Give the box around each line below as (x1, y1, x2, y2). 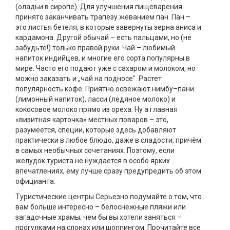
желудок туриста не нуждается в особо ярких (15, 157, 170, 165)
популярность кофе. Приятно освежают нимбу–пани (15, 85, 194, 93)
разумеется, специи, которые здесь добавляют (15, 126, 176, 134)
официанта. (15, 177, 55, 185)
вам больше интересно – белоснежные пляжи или (15, 203, 186, 211)
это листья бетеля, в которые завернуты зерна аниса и (15, 23, 201, 31)
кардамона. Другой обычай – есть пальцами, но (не (15, 33, 191, 42)
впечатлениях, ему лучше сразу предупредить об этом (15, 167, 201, 175)
